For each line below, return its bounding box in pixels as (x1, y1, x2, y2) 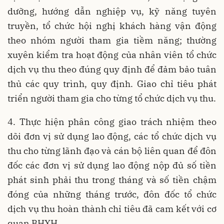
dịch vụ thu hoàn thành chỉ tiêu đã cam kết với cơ (7, 203, 216, 215)
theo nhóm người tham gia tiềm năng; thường (7, 34, 216, 46)
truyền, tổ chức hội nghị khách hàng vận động (7, 20, 216, 32)
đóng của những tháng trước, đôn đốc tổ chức (7, 188, 216, 200)
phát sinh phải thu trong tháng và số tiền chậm (7, 174, 216, 186)
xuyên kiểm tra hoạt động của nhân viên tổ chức (7, 49, 216, 61)
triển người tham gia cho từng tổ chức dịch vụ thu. (7, 92, 216, 104)
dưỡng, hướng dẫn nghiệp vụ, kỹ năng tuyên (7, 5, 216, 17)
